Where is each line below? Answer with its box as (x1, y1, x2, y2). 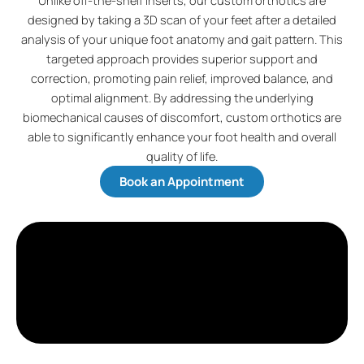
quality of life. (146, 148, 218, 165)
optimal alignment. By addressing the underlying (50, 89, 314, 106)
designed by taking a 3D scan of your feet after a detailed (28, 11, 336, 28)
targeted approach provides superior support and (46, 50, 318, 67)
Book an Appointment (119, 173, 245, 191)
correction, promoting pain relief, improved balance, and (31, 70, 333, 87)
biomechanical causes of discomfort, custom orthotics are (23, 109, 341, 126)
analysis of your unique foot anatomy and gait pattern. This (21, 31, 343, 48)
